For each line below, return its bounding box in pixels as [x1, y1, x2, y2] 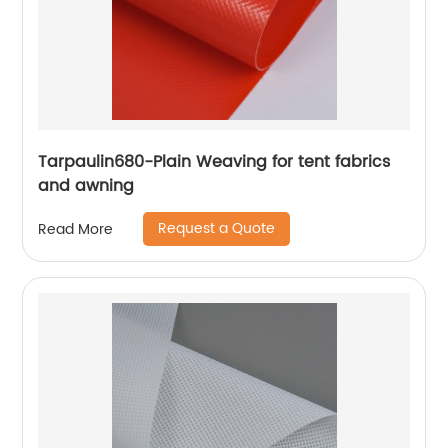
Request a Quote [158, 217, 276, 241]
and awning [38, 173, 135, 200]
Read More [38, 217, 114, 241]
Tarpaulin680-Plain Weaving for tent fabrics [38, 149, 391, 176]
